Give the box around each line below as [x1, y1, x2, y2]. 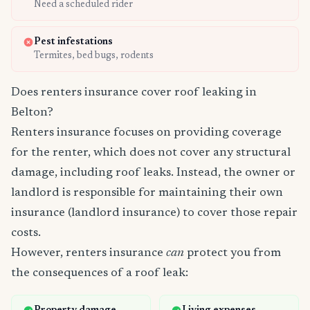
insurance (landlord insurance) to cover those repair [11, 207, 298, 220]
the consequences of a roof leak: [11, 267, 188, 280]
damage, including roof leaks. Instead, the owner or [11, 167, 295, 180]
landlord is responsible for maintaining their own [11, 187, 283, 200]
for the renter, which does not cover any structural [11, 147, 291, 160]
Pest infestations [34, 37, 113, 48]
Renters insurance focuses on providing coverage [11, 127, 282, 140]
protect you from [184, 247, 281, 260]
